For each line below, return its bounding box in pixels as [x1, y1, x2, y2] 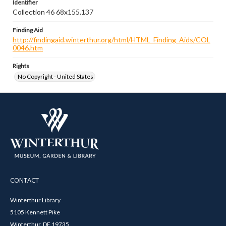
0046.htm [13, 43, 43, 52]
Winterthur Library [10, 196, 61, 204]
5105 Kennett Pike [10, 208, 60, 216]
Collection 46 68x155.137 [13, 8, 93, 16]
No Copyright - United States [18, 73, 93, 80]
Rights [13, 62, 29, 70]
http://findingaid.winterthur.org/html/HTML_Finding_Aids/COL [13, 35, 210, 44]
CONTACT [10, 175, 39, 185]
